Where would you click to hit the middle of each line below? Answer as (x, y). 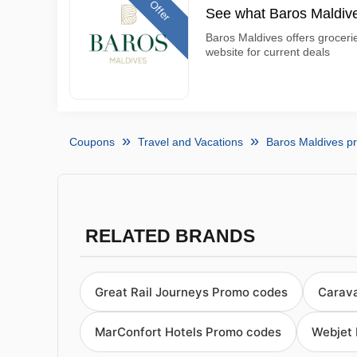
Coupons (92, 142)
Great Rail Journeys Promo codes (191, 292)
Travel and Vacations (190, 142)
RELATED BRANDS (170, 236)
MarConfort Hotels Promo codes (188, 332)
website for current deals (268, 52)
